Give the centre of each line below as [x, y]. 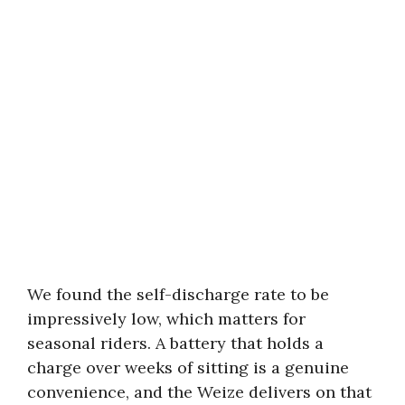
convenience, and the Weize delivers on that [199, 391]
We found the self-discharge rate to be [178, 294]
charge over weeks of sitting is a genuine [188, 367]
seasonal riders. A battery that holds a [175, 343]
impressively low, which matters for [166, 318]
